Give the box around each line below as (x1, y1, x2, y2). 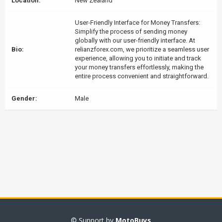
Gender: (11, 95, 37, 102)
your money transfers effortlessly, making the (75, 63, 204, 71)
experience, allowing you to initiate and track (75, 55, 201, 62)
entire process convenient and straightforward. (75, 72, 209, 80)
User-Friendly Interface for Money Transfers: (75, 19, 200, 26)
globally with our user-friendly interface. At (75, 37, 195, 44)
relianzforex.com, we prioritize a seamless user (75, 46, 209, 53)
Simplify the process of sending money (75, 28, 187, 35)
